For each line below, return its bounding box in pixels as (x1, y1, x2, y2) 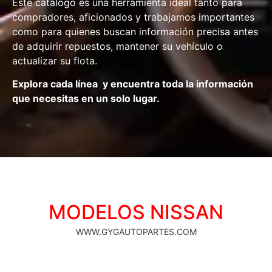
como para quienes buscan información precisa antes (12, 25, 258, 38)
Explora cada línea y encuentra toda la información (12, 78, 253, 90)
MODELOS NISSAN (49, 200, 223, 224)
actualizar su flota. (12, 54, 97, 67)
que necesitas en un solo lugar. (12, 92, 160, 105)
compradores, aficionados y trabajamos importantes (12, 10, 254, 23)
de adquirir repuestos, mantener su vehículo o (12, 39, 223, 52)
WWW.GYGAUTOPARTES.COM (75, 226, 197, 237)
